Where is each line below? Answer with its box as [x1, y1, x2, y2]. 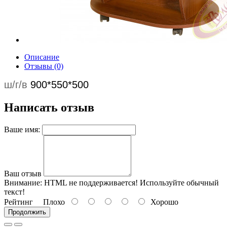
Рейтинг [4, 197, 33, 206]
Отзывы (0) [24, 62, 63, 70]
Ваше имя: [4, 125, 40, 134]
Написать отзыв [4, 100, 94, 114]
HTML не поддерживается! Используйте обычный [42, 178, 219, 187]
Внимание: [4, 178, 42, 187]
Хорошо [146, 197, 178, 206]
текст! [4, 187, 25, 196]
